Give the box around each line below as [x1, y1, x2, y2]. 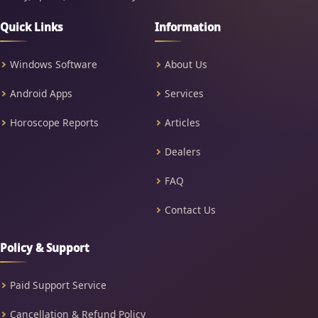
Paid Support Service [10, 278, 106, 292]
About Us [165, 57, 207, 71]
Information [155, 20, 221, 34]
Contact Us [165, 202, 216, 216]
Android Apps [10, 86, 72, 100]
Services [165, 86, 204, 100]
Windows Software [10, 57, 97, 71]
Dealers [165, 144, 201, 158]
